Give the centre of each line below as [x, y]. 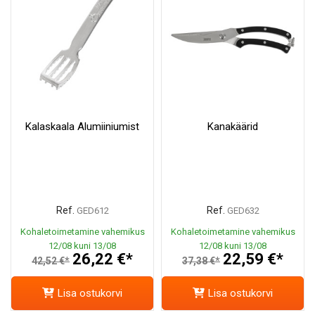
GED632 [243, 211]
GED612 [92, 211]
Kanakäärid [233, 127]
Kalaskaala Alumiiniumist [82, 127]
